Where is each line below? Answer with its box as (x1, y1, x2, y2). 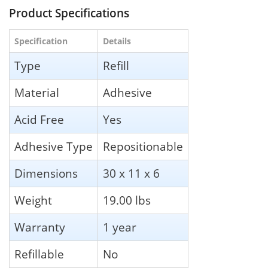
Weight (14, 192, 52, 209)
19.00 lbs (103, 192, 151, 209)
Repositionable (103, 138, 183, 155)
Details (103, 35, 131, 47)
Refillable (14, 246, 64, 263)
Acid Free (14, 111, 64, 128)
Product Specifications (9, 5, 129, 22)
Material (14, 84, 59, 101)
